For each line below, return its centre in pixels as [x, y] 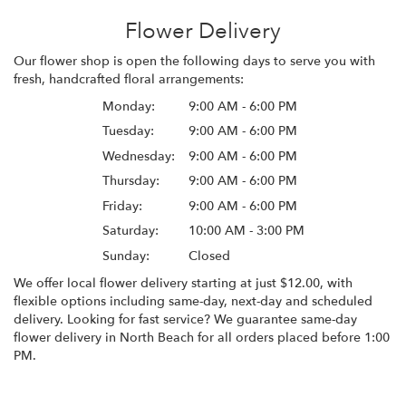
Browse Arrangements [95, 393]
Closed [209, 256]
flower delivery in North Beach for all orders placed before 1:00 [202, 337]
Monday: [128, 106]
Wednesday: [138, 156]
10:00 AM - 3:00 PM [246, 231]
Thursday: [130, 181]
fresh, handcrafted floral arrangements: [129, 79]
